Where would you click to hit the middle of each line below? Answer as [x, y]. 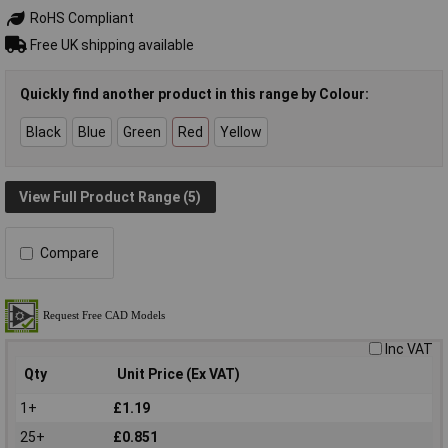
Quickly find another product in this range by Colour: [194, 93]
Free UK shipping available [110, 44]
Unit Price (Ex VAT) [178, 374]
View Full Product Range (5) [110, 196]
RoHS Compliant [80, 18]
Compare [69, 253]
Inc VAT [409, 349]
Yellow [241, 131]
